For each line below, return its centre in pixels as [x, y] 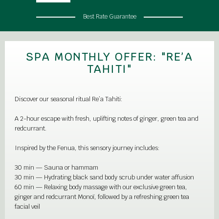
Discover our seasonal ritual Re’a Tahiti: [69, 99]
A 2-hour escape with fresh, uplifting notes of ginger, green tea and [107, 119]
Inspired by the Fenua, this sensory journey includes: [87, 148]
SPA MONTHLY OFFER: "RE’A [109, 57]
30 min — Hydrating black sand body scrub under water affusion [104, 177]
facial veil [27, 207]
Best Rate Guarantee [109, 17]
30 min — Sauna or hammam [56, 167]
